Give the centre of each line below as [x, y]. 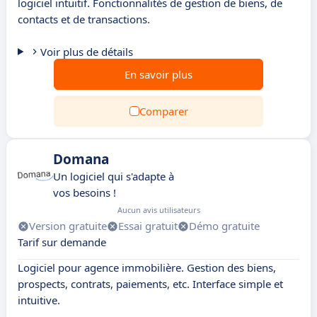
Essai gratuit [148, 226]
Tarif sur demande [62, 242]
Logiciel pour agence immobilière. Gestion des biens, [147, 267]
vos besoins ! [85, 192]
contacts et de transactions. [84, 19]
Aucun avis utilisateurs [159, 210]
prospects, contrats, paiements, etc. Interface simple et [150, 284]
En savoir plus [158, 74]
